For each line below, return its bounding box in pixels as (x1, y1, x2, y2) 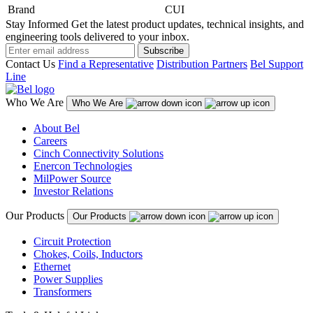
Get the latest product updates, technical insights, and (71, 17, 304, 30)
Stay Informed (6, 17, 68, 30)
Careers (34, 134, 67, 147)
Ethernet (34, 260, 71, 272)
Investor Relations (34, 184, 113, 197)
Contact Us (6, 57, 55, 70)
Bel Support (250, 57, 303, 70)
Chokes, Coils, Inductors (34, 247, 143, 260)
